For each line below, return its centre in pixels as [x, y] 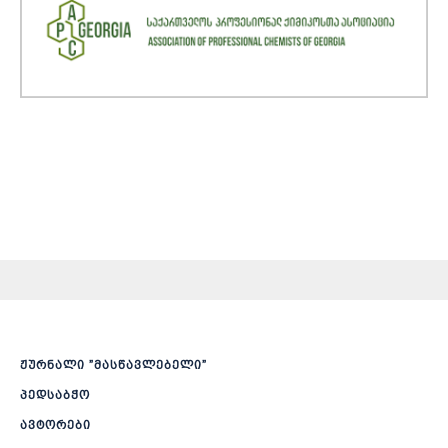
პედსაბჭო [55, 395]
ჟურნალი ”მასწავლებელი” [113, 365]
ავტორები [55, 425]
